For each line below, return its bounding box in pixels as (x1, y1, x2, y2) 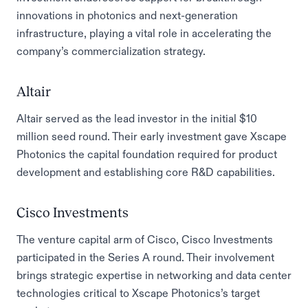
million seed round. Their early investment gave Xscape (16, 131, 287, 142)
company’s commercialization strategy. (16, 45, 206, 56)
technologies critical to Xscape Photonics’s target (16, 287, 260, 298)
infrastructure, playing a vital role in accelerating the (16, 27, 272, 38)
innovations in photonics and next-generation (16, 10, 238, 21)
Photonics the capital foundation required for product (16, 148, 277, 159)
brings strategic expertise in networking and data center (16, 269, 291, 280)
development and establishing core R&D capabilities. (16, 166, 275, 177)
